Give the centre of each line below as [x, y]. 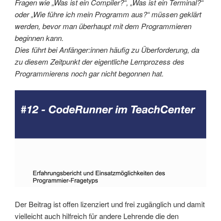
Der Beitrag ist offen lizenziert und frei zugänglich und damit [110, 204]
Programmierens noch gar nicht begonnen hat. [89, 73]
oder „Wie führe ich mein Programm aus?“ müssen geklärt [108, 14]
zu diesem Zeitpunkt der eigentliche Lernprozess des [100, 61]
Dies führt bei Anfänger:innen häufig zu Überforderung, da [107, 49]
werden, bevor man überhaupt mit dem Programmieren [103, 26]
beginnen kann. [40, 37]
